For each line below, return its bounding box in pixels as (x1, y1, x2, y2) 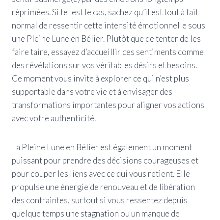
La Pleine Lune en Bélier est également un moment (12, 141, 192, 152)
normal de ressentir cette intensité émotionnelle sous (12, 20, 205, 30)
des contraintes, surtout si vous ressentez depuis (12, 194, 188, 205)
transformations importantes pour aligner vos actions (12, 99, 204, 110)
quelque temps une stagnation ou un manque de (12, 208, 180, 219)
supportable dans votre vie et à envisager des (12, 86, 172, 97)
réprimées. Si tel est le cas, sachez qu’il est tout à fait (12, 6, 198, 17)
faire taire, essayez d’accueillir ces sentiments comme (12, 46, 204, 57)
